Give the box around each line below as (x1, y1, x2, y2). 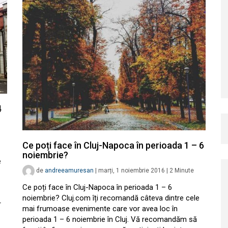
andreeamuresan (45, 167, 94, 175)
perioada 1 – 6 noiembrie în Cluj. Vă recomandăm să (22, 215, 197, 224)
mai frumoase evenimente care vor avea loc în (22, 204, 178, 213)
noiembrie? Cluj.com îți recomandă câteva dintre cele (22, 193, 199, 203)
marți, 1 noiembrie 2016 (98, 167, 165, 175)
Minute (175, 167, 194, 175)
